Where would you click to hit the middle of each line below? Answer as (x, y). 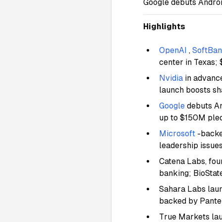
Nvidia (171, 78)
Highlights (164, 27)
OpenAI (173, 50)
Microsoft (177, 134)
